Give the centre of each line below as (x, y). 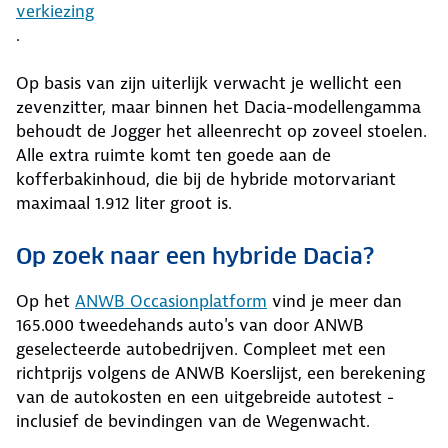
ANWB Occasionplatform (171, 300)
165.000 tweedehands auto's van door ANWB (190, 324)
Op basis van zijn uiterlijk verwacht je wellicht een (209, 82)
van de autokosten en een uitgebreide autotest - (205, 396)
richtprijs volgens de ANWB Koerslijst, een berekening (220, 372)
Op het (45, 300)
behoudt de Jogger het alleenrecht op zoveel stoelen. (221, 130)
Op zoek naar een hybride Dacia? (195, 255)
